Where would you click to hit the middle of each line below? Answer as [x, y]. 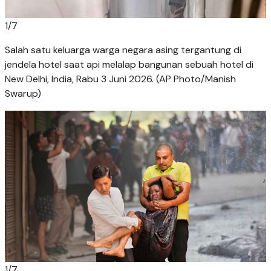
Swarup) [23, 94]
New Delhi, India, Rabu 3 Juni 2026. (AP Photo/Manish [120, 79]
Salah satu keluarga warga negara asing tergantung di [123, 50]
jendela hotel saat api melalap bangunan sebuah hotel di [129, 65]
